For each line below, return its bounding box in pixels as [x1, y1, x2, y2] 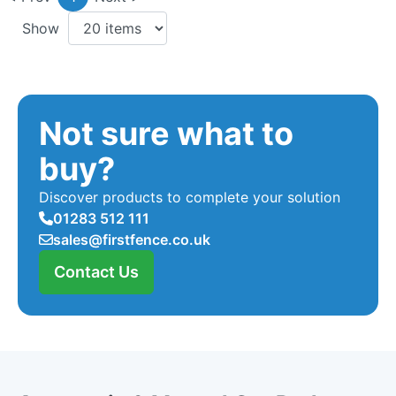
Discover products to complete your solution [39, 187, 340, 206]
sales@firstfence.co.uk [53, 230, 210, 248]
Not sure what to [39, 113, 293, 153]
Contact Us [54, 262, 139, 281]
